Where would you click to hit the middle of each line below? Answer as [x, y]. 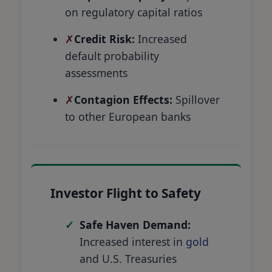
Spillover [196, 99]
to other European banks [128, 116]
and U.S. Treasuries [128, 258]
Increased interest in [133, 241]
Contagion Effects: [123, 99]
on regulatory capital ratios [134, 12]
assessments [96, 73]
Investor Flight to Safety [126, 193]
